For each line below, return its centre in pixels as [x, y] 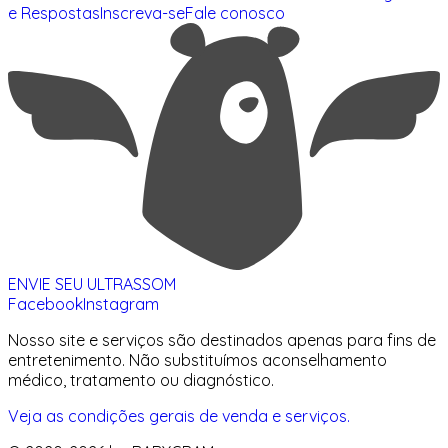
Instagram [121, 303]
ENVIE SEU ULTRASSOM [92, 283]
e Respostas [54, 12]
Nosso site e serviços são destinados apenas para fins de [222, 339]
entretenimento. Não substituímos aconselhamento [197, 359]
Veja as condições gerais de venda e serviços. [179, 415]
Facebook [45, 303]
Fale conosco [235, 12]
